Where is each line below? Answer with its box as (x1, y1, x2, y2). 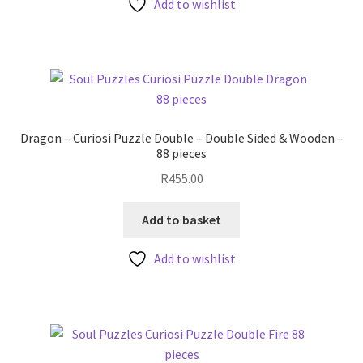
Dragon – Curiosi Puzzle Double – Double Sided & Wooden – (19, 130, 344, 147)
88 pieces (156, 145, 207, 162)
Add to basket (142, 211, 221, 228)
